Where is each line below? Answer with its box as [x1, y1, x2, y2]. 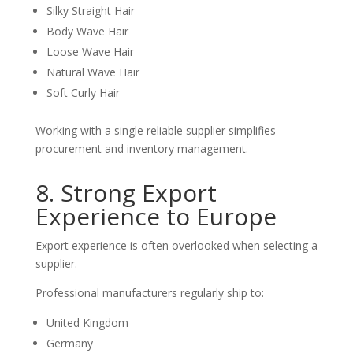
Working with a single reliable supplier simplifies [35, 123, 276, 138]
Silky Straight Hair [46, 3, 135, 18]
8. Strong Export [35, 176, 217, 209]
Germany [46, 336, 93, 351]
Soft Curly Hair [46, 85, 120, 100]
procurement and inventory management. [35, 141, 248, 156]
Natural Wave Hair [46, 65, 139, 80]
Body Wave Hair [46, 24, 128, 39]
